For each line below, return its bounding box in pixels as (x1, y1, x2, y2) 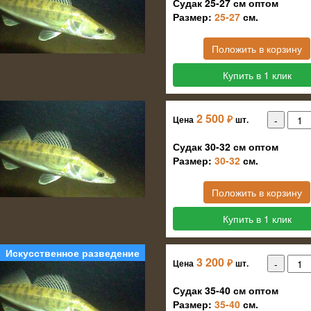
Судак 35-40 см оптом (173, 283, 278, 297)
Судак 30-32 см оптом (173, 140, 278, 153)
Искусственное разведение (6, 246, 140, 260)
